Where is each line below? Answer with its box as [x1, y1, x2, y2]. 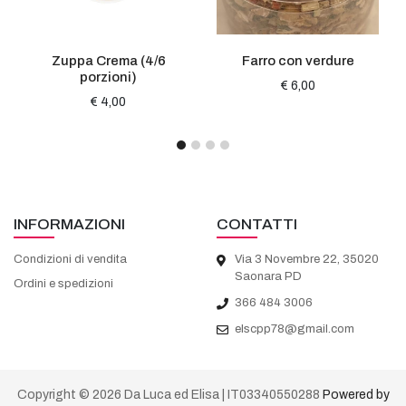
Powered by [322, 387, 390, 401]
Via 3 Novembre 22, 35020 [235, 252, 379, 266]
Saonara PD [235, 269, 302, 283]
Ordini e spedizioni [14, 276, 113, 290]
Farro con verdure [241, 53, 354, 68]
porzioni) [80, 69, 137, 84]
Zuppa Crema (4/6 [51, 53, 166, 68]
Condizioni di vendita [14, 252, 127, 266]
